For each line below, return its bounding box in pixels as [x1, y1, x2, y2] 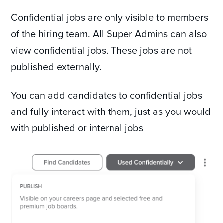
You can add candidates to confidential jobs [11, 88, 203, 103]
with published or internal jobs [11, 120, 144, 135]
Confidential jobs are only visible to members [11, 10, 209, 25]
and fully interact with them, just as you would [11, 104, 211, 119]
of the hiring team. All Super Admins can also [11, 26, 207, 41]
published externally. [11, 59, 102, 74]
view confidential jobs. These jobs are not [11, 43, 192, 58]
